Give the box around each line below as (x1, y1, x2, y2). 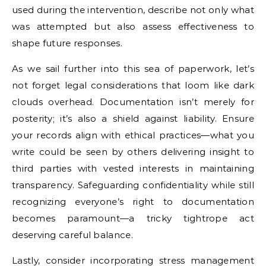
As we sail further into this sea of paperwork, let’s (12, 62, 254, 74)
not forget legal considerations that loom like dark (12, 79, 254, 91)
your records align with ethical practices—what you (12, 129, 254, 141)
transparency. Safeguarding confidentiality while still (12, 179, 254, 191)
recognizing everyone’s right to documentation (12, 195, 254, 207)
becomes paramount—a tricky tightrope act (12, 212, 254, 224)
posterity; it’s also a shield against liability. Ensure (12, 112, 254, 124)
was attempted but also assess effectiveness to (12, 20, 254, 32)
